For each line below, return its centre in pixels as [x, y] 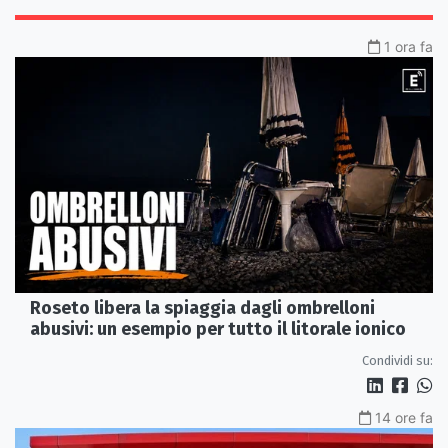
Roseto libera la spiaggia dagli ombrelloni [202, 307]
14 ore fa [404, 417]
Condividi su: [397, 360]
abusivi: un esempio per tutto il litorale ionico [218, 328]
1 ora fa [408, 47]
